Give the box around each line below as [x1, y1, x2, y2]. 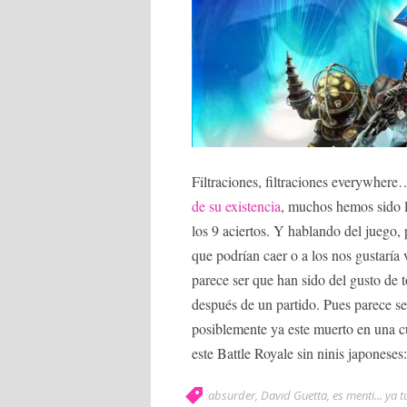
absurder [208, 387, 255, 404]
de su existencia [192, 196, 281, 216]
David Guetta [261, 387, 327, 404]
